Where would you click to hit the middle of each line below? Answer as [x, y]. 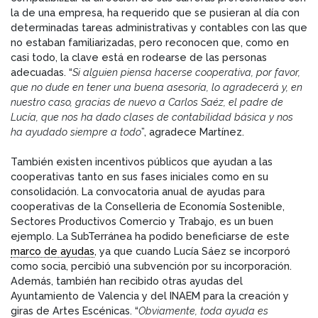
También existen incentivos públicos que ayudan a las [142, 162]
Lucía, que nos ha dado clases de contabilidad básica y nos [152, 117]
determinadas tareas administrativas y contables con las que [159, 28]
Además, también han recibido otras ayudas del [127, 281]
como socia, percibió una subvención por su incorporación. [151, 266]
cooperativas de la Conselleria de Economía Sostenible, [148, 207]
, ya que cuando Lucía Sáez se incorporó [192, 251]
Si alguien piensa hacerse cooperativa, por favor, [186, 72]
